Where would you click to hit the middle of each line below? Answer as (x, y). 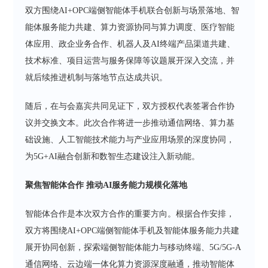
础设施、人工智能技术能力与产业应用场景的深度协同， (130, 139)
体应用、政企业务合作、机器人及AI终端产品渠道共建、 (130, 44)
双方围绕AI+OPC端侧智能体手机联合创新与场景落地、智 (133, 10)
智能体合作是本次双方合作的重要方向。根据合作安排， (130, 214)
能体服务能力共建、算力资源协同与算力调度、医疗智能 (130, 27)
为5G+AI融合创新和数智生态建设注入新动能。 (113, 156)
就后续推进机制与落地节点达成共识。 (97, 77)
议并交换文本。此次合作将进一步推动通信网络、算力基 (130, 123)
